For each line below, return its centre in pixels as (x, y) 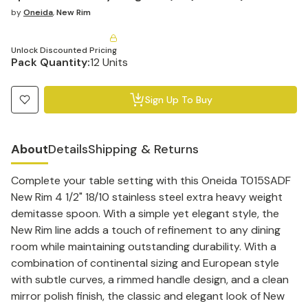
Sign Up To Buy (179, 100)
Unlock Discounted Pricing (64, 50)
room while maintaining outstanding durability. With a (144, 246)
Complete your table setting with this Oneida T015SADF (151, 180)
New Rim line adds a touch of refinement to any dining (146, 230)
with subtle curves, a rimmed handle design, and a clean (150, 279)
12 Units (109, 62)
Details (68, 149)
